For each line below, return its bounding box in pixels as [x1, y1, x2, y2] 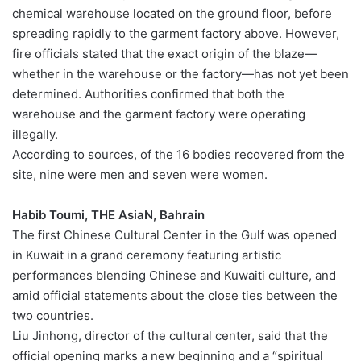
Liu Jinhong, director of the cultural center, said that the [12, 328, 328, 344]
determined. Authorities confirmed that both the [12, 86, 284, 102]
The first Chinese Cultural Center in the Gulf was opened [12, 227, 337, 243]
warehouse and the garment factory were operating [12, 106, 305, 122]
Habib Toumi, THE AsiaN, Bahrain [12, 207, 205, 223]
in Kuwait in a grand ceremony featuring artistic [12, 247, 281, 263]
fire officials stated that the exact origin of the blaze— [12, 46, 317, 62]
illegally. [12, 127, 58, 143]
